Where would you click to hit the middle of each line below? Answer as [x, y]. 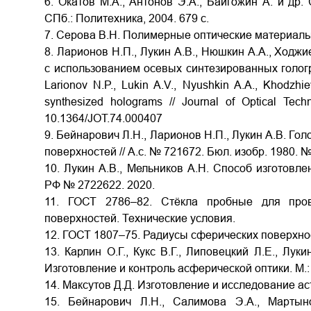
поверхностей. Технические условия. [140, 218]
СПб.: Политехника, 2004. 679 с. [127, 18]
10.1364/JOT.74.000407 [103, 118]
